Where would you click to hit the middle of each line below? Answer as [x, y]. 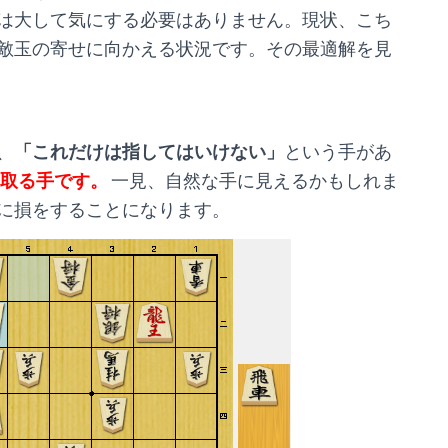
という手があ [338, 151]
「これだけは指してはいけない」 [149, 151]
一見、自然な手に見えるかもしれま [255, 180]
